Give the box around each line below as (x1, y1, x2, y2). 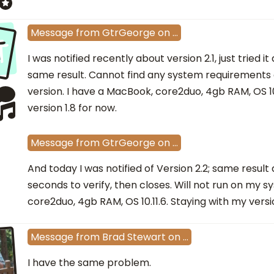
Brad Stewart (102, 230, 166, 245)
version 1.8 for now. (28, 101, 117, 116)
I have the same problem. (28, 256, 151, 270)
